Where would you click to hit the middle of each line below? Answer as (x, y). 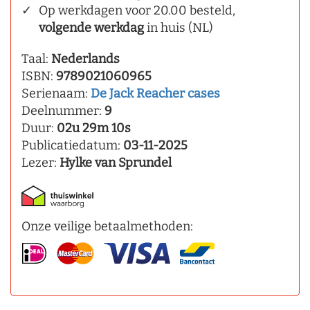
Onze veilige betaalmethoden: (107, 227)
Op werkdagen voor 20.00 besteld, (137, 11)
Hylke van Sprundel (116, 163)
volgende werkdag (91, 28)
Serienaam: (56, 94)
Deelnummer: (63, 111)
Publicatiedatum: (72, 146)
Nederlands (85, 59)
